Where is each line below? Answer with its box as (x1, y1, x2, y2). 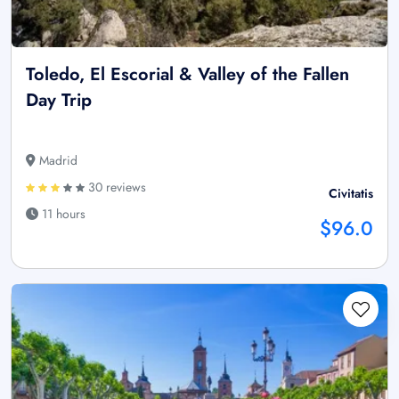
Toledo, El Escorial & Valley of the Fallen (26, 61, 349, 87)
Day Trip (26, 86, 92, 113)
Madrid (36, 151, 77, 169)
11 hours (38, 204, 85, 223)
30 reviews (85, 177, 146, 196)
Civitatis (329, 183, 373, 202)
